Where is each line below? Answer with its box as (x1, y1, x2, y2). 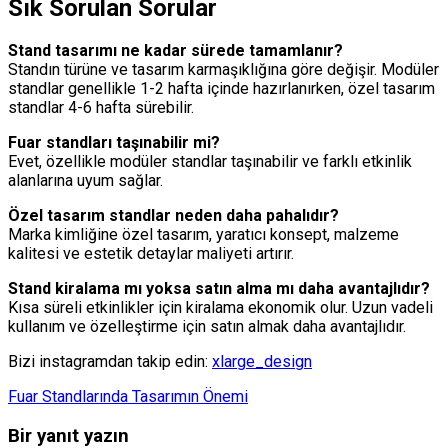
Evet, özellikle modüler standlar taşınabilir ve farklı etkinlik (8, 152, 412, 172)
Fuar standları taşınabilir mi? (8, 133, 220, 153)
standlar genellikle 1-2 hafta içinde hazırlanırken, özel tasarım (8, 79, 435, 99)
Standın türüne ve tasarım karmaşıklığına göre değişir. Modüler (8, 60, 439, 80)
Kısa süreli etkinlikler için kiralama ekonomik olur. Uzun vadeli (8, 298, 433, 318)
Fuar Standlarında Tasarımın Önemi (8, 387, 248, 407)
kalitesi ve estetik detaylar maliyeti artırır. (8, 244, 294, 264)
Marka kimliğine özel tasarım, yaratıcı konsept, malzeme (8, 225, 399, 245)
